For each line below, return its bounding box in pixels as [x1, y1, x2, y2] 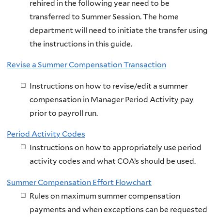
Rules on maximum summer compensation [29, 191, 180, 201]
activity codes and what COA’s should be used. [29, 156, 196, 166]
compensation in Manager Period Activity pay [29, 94, 194, 104]
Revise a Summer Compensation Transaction [7, 60, 166, 70]
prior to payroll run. [29, 108, 98, 118]
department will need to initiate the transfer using [29, 25, 208, 35]
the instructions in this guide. [29, 39, 132, 48]
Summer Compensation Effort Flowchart [7, 177, 152, 187]
